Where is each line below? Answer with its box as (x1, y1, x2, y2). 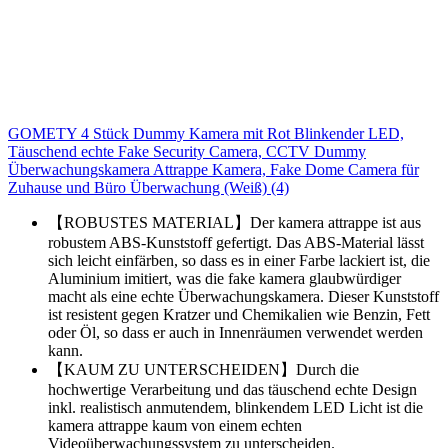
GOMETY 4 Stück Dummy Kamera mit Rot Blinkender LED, (8, 124, 404, 142)
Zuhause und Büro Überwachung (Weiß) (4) (8, 178, 289, 196)
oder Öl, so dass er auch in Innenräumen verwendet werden (48, 323, 423, 341)
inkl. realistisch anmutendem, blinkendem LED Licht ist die (48, 398, 423, 416)
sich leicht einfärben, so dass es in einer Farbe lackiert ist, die (48, 251, 430, 269)
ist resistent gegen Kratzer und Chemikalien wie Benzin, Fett (48, 305, 430, 323)
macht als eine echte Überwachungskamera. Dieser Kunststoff (48, 287, 439, 305)
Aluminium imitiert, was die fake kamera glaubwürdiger (48, 269, 401, 287)
